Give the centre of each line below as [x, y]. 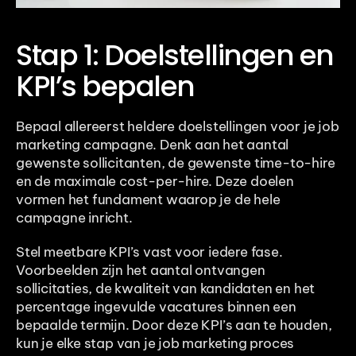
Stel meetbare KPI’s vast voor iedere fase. [149, 252]
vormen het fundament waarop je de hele [148, 199]
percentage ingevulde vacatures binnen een [156, 306]
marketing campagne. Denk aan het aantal [153, 144]
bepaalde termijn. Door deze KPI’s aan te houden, [174, 325]
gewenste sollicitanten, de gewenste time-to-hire [176, 163]
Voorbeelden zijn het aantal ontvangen [141, 270]
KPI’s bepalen [105, 86]
